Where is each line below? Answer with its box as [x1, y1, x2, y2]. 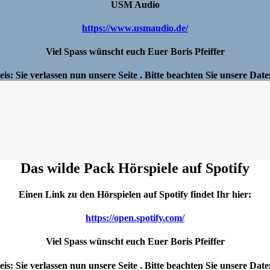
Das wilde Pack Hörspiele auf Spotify [20, 160, 250, 176]
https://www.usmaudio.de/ [82, 22, 188, 33]
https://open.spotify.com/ [86, 213, 184, 224]
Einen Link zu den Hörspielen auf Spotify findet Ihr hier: [19, 189, 251, 199]
